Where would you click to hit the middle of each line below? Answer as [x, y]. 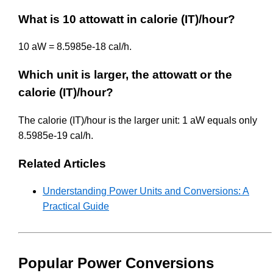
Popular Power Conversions [116, 263]
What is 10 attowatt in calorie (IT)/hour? [127, 19]
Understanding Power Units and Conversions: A [146, 191]
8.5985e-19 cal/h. [56, 135]
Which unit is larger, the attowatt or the [125, 75]
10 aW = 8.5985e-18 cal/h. [75, 47]
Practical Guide [76, 207]
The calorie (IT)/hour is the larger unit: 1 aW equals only [138, 120]
